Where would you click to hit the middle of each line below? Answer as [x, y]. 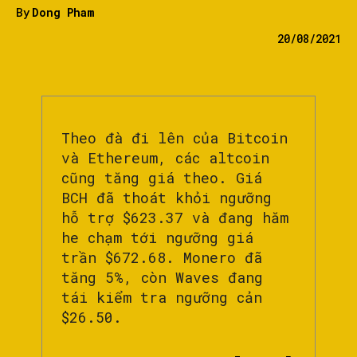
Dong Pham [63, 12]
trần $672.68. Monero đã [162, 258]
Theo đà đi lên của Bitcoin [175, 138]
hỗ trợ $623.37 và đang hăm [175, 218]
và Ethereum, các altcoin [165, 158]
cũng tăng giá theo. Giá [162, 178]
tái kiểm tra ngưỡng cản [162, 298]
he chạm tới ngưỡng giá [157, 238]
